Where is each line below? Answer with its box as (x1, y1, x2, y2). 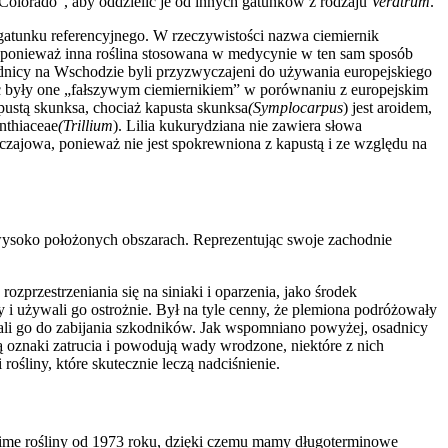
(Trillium (58, 116, 113, 134)
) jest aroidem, (343, 98, 432, 116)
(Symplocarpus (248, 98, 343, 116)
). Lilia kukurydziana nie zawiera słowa (113, 116, 362, 134)
